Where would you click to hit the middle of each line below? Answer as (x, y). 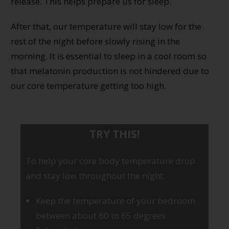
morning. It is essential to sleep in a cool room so (109, 56)
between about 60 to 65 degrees (101, 215)
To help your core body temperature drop (110, 161)
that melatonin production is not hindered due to (110, 71)
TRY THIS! (114, 134)
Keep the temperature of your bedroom (116, 200)
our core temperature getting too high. (88, 85)
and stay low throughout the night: (95, 175)
